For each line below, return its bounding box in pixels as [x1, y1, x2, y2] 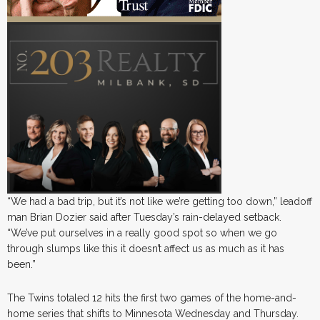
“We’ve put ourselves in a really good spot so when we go [7, 226, 277, 239]
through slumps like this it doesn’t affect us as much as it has [7, 242, 284, 254]
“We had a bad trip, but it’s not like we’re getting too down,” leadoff [7, 195, 312, 207]
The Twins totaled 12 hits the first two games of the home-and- [7, 291, 296, 304]
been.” [7, 258, 36, 270]
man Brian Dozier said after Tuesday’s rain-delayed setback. [7, 211, 281, 223]
